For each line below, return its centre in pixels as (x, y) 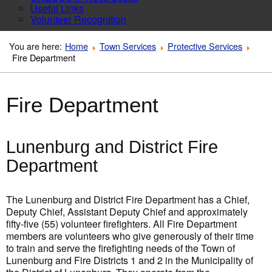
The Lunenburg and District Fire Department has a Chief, (128, 199)
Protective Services (205, 46)
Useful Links (57, 8)
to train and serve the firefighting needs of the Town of (121, 248)
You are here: (36, 46)
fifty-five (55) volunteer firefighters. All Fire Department (121, 224)
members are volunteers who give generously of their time (130, 236)
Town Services (128, 46)
